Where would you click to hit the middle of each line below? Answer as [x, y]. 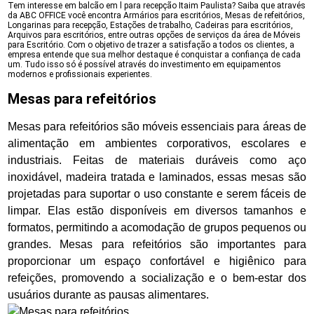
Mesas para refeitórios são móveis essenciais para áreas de [157, 127]
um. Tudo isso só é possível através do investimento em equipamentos [145, 64]
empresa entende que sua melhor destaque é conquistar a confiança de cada [155, 55]
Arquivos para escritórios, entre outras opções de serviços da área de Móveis [155, 35]
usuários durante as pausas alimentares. [109, 295]
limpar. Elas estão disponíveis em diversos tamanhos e [157, 211]
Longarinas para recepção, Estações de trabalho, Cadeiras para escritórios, [151, 25]
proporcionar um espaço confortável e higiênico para [157, 261]
